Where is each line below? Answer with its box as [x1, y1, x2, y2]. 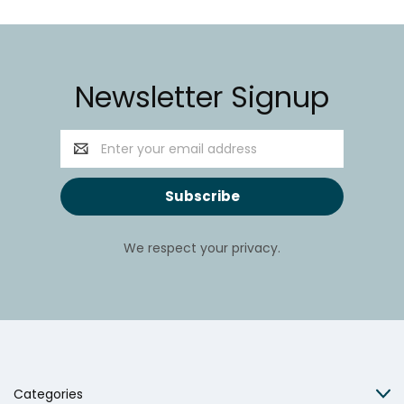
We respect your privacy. [124, 239, 280, 258]
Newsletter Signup [75, 77, 329, 118]
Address [60, 149, 111, 168]
